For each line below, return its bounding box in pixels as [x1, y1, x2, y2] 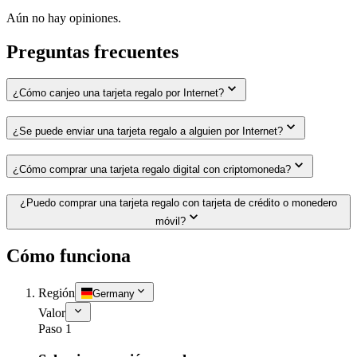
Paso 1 [38, 322, 72, 336]
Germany [92, 288, 135, 300]
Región [38, 286, 75, 300]
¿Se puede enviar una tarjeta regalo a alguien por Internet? [13, 125, 283, 138]
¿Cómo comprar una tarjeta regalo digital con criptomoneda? [13, 163, 291, 175]
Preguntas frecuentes [6, 41, 178, 62]
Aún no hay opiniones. [6, 10, 121, 25]
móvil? [155, 214, 186, 227]
